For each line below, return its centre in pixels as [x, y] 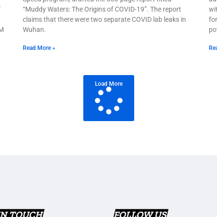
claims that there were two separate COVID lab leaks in [105, 19]
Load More [108, 84]
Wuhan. [35, 29]
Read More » [39, 48]
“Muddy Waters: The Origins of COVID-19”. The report [102, 9]
